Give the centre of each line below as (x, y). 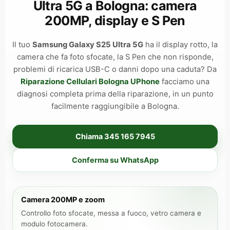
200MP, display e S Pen (115, 21)
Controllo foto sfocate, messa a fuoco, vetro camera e (111, 213)
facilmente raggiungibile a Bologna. (115, 106)
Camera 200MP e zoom (63, 200)
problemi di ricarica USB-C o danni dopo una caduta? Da (115, 69)
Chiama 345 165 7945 (115, 137)
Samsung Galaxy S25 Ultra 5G (88, 45)
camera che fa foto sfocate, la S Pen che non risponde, (115, 57)
